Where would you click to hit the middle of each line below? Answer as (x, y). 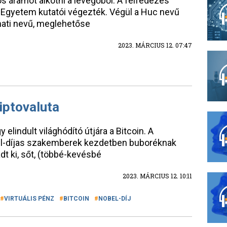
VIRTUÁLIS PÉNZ (29, 199)
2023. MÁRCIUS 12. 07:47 (155, 45)
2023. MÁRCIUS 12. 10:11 (157, 176)
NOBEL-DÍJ (115, 199)
